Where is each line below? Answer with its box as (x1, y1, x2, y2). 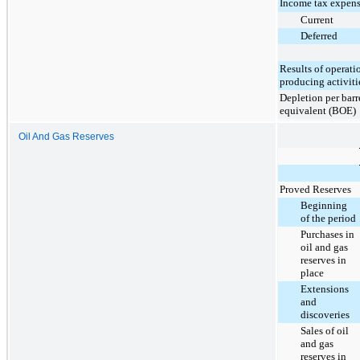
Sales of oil (301, 324, 349, 337)
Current (301, 13, 333, 26)
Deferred (301, 29, 337, 42)
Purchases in (301, 227, 354, 240)
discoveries (301, 308, 350, 321)
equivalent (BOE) (280, 104, 356, 117)
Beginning (301, 198, 347, 211)
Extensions (301, 282, 349, 295)
